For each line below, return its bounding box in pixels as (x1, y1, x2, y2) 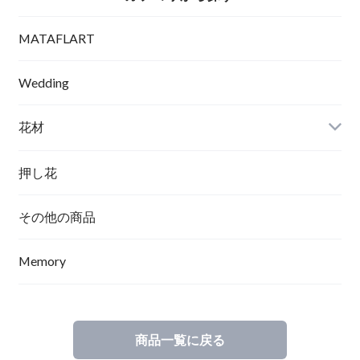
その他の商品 (18, 209, 96, 225)
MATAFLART (18, 30, 95, 46)
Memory (18, 253, 66, 269)
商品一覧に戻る (135, 332, 225, 348)
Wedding (18, 75, 69, 91)
